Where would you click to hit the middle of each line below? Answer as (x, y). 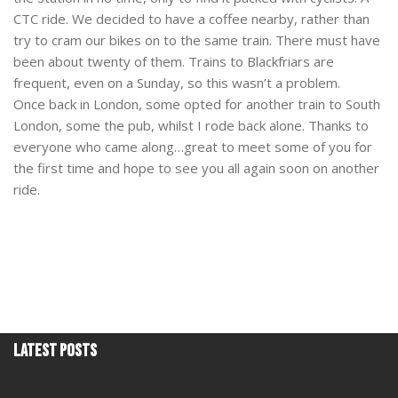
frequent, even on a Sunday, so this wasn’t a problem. (177, 83)
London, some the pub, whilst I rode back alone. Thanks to (191, 126)
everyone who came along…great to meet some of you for (193, 147)
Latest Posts (55, 351)
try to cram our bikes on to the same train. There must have (197, 40)
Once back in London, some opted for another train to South (197, 104)
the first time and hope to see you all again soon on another (196, 168)
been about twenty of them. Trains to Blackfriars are (174, 62)
